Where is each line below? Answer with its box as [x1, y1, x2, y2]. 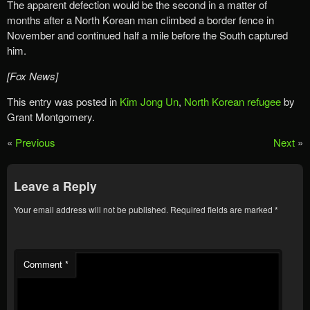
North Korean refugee [184, 94, 281, 109]
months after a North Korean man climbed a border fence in [7, 12, 274, 28]
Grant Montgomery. [7, 109, 95, 125]
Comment [24, 257, 65, 271]
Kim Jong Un [120, 94, 179, 109]
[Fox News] [7, 69, 58, 84]
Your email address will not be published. [14, 203, 168, 215]
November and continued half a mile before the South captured [7, 28, 288, 43]
